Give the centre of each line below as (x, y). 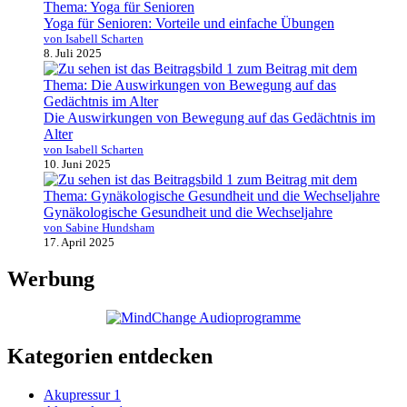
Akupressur (79, 395)
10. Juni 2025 (77, 164)
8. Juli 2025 (73, 53)
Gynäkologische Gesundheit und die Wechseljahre (188, 212)
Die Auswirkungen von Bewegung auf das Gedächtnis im (209, 117)
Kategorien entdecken (110, 357)
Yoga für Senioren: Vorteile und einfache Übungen (189, 23)
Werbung (51, 279)
